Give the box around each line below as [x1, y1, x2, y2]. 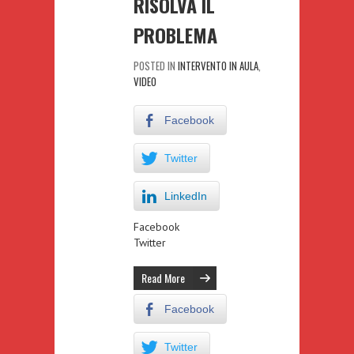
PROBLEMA [134, 20, 217, 49]
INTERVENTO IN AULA [178, 57, 258, 73]
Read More [141, 269, 185, 286]
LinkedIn [164, 189, 207, 202]
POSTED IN [134, 57, 178, 73]
